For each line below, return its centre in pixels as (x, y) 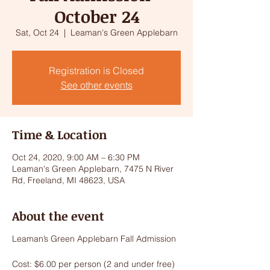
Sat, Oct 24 (37, 33)
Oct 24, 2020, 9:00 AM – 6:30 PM (76, 157)
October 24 (96, 16)
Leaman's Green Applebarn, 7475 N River (93, 169)
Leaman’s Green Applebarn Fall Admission (94, 239)
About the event (58, 216)
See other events (96, 85)
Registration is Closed (96, 71)
